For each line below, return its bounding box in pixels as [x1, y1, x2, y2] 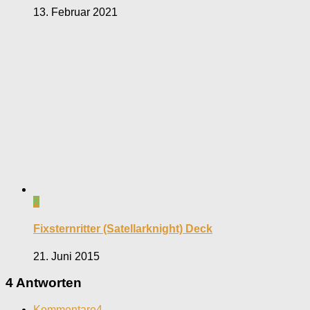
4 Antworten [6, 275, 82, 291]
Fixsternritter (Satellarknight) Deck [33, 223, 212, 235]
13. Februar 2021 [33, 6, 118, 19]
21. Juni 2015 [33, 250, 100, 262]
